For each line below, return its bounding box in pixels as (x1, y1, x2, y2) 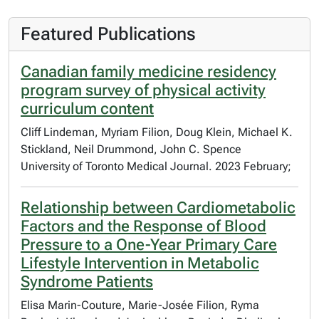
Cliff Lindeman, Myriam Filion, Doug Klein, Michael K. (21, 125, 293, 139)
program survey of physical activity (21, 81, 266, 99)
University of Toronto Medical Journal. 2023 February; (21, 159, 291, 173)
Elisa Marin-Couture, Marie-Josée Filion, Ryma (21, 298, 259, 312)
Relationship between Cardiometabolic (21, 199, 296, 216)
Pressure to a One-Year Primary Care (21, 236, 277, 253)
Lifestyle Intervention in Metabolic (21, 254, 259, 272)
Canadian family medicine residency (21, 63, 276, 80)
